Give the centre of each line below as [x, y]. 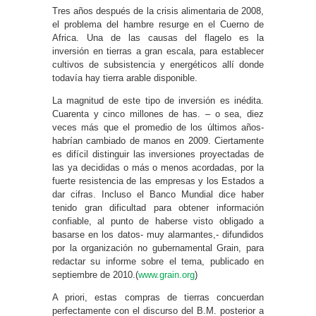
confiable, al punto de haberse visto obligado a [158, 221]
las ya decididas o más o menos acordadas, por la [158, 167]
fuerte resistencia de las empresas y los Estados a [158, 181]
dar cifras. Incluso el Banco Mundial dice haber [158, 194]
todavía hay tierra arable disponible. [125, 78]
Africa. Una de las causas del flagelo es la [158, 37]
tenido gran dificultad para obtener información [158, 207]
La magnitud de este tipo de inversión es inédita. [158, 100]
